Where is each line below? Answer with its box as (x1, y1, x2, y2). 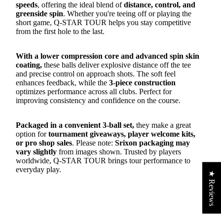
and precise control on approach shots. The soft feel (16, 69, 176, 78)
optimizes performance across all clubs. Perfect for (16, 87, 172, 96)
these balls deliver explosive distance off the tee (42, 60, 191, 69)
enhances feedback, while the (16, 78, 109, 87)
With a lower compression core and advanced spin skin (16, 51, 199, 60)
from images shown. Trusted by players (57, 147, 181, 156)
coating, (16, 60, 42, 69)
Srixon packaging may (115, 138, 190, 147)
